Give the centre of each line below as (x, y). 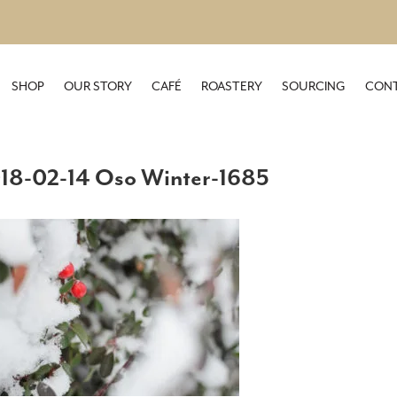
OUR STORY (97, 86)
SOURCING (313, 86)
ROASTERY (231, 86)
